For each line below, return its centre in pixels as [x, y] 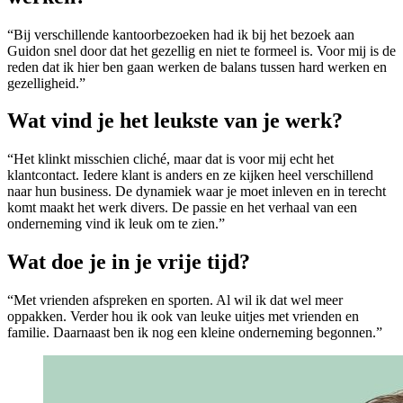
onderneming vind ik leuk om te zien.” [116, 224]
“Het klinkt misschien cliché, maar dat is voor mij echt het [170, 159]
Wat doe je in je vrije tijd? [129, 262]
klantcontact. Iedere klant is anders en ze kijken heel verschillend [190, 175]
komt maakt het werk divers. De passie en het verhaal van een [182, 208]
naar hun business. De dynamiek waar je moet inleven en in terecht [197, 192]
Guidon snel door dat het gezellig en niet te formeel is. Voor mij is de [201, 50]
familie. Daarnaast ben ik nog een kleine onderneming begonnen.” [195, 333]
